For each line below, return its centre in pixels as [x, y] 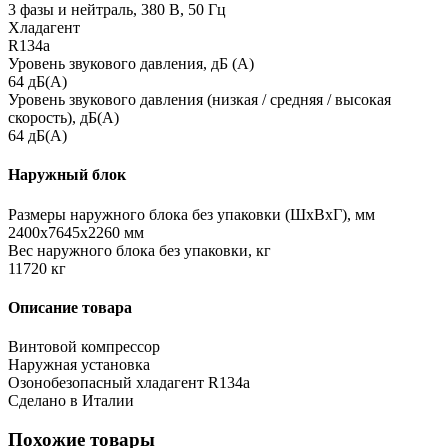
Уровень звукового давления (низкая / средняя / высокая [199, 99]
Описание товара [70, 307]
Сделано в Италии [71, 401]
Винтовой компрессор [84, 347]
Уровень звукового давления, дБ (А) [131, 63]
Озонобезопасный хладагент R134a [129, 383]
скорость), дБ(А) [63, 117]
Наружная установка [79, 365]
